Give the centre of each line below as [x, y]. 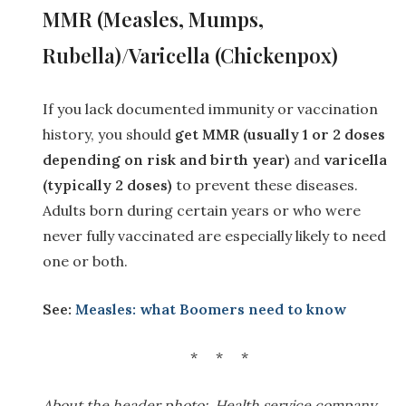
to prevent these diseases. [265, 184]
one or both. [85, 261]
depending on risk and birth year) [166, 159]
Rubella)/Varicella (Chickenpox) [190, 55]
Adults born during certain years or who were [202, 210]
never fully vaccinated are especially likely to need [214, 235]
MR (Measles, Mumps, [162, 19]
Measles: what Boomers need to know [211, 309]
